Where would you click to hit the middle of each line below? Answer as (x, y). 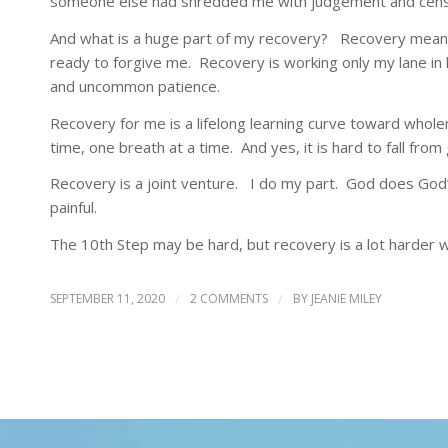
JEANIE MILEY (346, 298)
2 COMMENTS (229, 298)
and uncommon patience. (135, 85)
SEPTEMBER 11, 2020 (107, 298)
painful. (73, 207)
